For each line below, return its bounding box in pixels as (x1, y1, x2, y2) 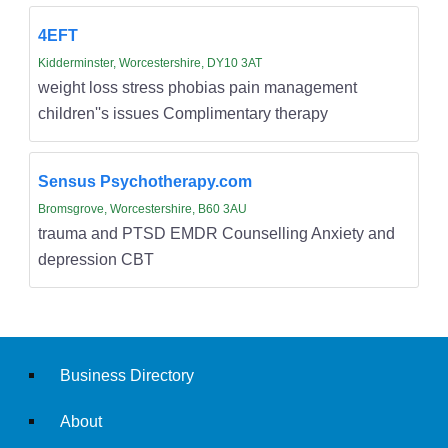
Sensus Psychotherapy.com (37, 171, 252, 190)
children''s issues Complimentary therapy (37, 103, 328, 122)
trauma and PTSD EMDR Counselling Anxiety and (37, 223, 395, 242)
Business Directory (59, 365, 194, 384)
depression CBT (37, 249, 154, 268)
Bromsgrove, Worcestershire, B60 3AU (37, 201, 247, 216)
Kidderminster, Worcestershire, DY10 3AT (37, 55, 262, 70)
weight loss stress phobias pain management (37, 77, 357, 96)
